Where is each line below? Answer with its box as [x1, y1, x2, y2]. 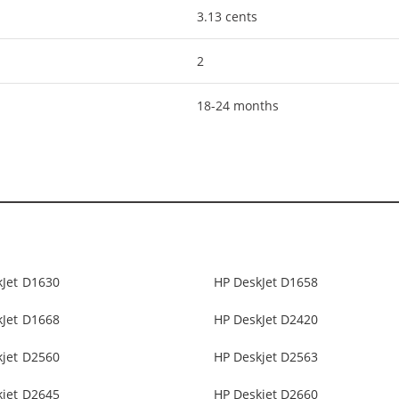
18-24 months [197, 96, 280, 114]
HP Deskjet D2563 [213, 348, 319, 366]
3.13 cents [197, 7, 258, 25]
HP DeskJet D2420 [213, 311, 319, 329]
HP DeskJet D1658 [213, 273, 319, 291]
